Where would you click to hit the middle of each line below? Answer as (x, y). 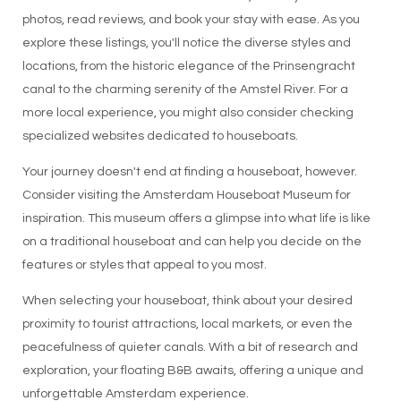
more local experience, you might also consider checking (188, 113)
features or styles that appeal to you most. (144, 265)
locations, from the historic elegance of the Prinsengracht (188, 66)
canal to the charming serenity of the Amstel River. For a (185, 90)
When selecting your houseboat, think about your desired (187, 301)
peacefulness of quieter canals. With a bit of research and (190, 347)
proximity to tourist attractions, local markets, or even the (187, 324)
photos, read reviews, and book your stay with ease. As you (191, 20)
